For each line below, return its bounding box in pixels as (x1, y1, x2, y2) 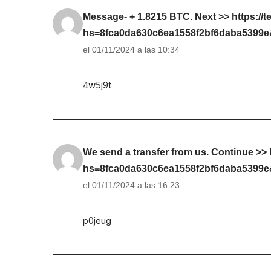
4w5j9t (83, 79, 111, 91)
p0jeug (83, 215, 111, 227)
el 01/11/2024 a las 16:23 (83, 180, 180, 191)
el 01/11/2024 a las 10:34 (83, 45, 180, 55)
